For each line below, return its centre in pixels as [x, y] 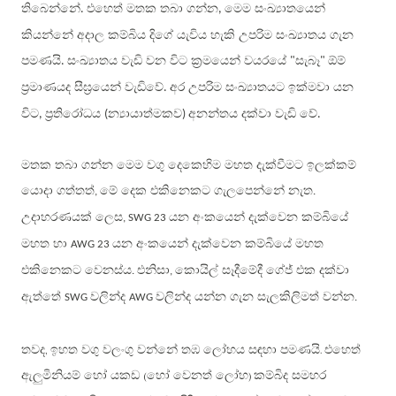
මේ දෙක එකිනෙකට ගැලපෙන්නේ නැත [206, 191]
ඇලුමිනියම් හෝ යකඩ [82, 376]
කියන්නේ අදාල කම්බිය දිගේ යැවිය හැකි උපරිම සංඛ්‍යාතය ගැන [187, 35]
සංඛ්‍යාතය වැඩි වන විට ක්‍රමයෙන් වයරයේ [179, 61]
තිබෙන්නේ [51, 9]
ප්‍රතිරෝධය [75, 114]
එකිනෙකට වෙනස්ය [76, 270]
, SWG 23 [146, 218]
